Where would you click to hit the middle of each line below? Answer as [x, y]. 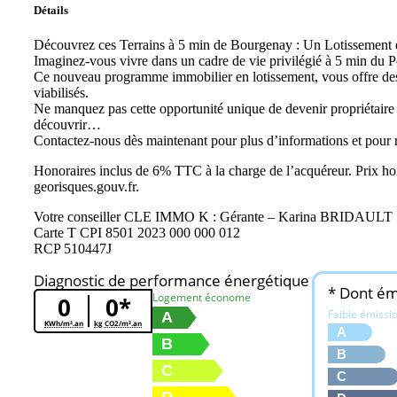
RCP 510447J [73, 249]
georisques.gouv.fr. [86, 187]
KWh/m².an [64, 323]
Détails [51, 11]
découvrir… [67, 125]
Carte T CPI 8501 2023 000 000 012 [137, 233]
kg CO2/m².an [118, 323]
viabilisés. [61, 93]
